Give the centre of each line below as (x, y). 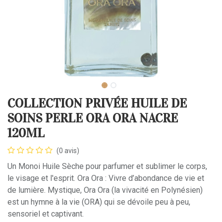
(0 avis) (68, 151)
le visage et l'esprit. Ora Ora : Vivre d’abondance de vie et (106, 178)
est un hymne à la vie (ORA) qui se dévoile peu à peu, (99, 202)
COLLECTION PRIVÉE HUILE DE (97, 103)
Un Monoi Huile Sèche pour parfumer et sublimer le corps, (107, 166)
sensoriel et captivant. (46, 214)
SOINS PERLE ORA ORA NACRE (93, 118)
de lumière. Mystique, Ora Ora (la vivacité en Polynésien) (105, 190)
